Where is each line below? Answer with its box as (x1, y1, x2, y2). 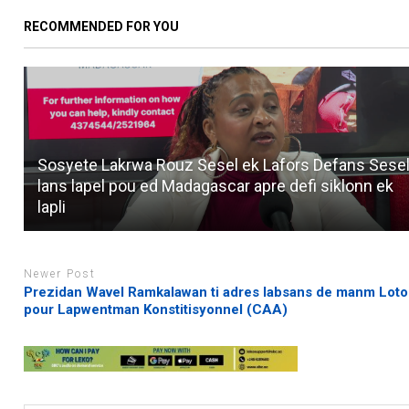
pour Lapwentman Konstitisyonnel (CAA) (24, 301, 288, 319)
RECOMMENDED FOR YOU (24, 18, 180, 34)
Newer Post (24, 267, 97, 280)
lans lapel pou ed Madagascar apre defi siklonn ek (37, 175, 394, 195)
